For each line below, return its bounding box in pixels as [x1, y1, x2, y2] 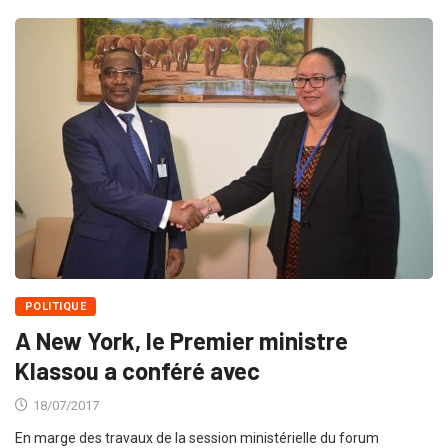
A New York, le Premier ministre [15, 325, 348, 355]
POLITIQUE [25, 299, 86, 313]
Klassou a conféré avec [15, 355, 260, 385]
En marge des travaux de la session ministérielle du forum [15, 429, 379, 446]
